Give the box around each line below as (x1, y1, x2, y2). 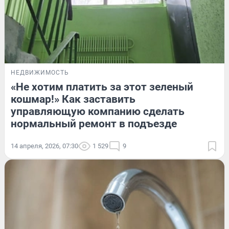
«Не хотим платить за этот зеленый (11, 81, 193, 94)
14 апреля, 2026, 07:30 (11, 142, 78, 150)
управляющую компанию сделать (11, 105, 185, 118)
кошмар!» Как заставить (11, 93, 135, 106)
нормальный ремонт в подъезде (11, 118, 177, 130)
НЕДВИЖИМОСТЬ (11, 69, 69, 77)
